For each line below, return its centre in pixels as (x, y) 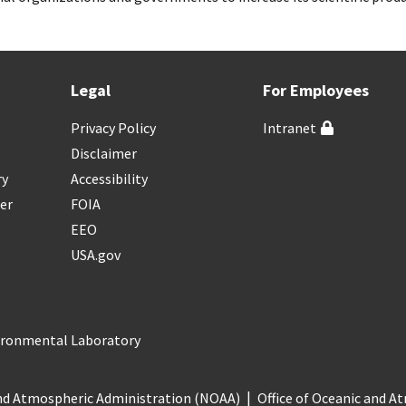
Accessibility (110, 178)
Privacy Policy (114, 127)
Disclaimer (104, 153)
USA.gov (96, 254)
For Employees (315, 90)
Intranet (289, 127)
